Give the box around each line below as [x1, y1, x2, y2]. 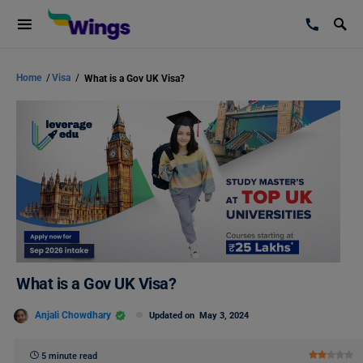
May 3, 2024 [199, 310, 249, 321]
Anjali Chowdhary [35, 309, 111, 321]
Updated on [149, 310, 199, 321]
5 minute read [41, 351, 97, 361]
